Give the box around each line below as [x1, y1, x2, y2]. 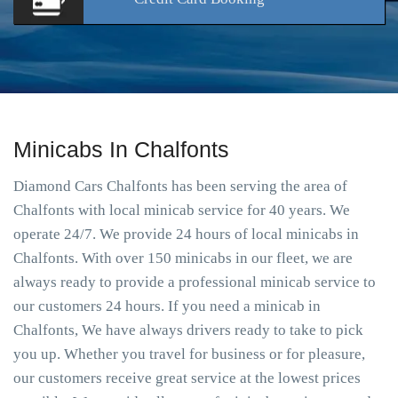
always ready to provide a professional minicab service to [13, 274, 376, 291]
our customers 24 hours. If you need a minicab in [13, 298, 321, 314]
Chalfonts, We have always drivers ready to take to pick [13, 322, 363, 338]
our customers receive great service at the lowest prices [13, 370, 361, 386]
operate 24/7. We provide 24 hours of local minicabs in [13, 226, 359, 243]
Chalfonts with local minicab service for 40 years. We [13, 202, 350, 219]
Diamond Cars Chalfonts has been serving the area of [13, 178, 347, 195]
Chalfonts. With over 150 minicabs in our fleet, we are [13, 250, 353, 267]
